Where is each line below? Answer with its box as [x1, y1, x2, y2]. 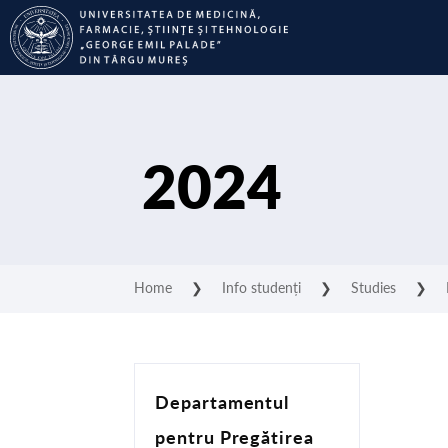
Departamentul [155, 389, 290, 415]
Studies [351, 277, 397, 297]
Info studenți [222, 277, 302, 297]
